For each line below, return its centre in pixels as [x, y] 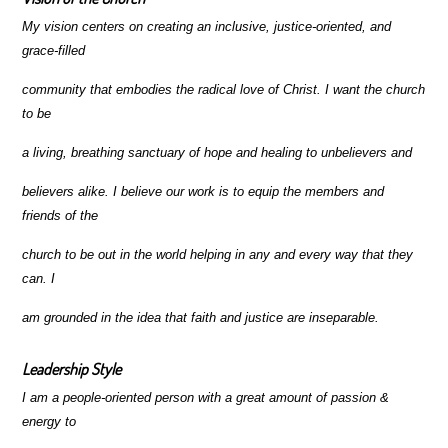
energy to [49, 421]
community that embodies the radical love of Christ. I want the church [224, 89]
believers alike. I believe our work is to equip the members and [203, 191]
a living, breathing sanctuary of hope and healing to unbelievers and [217, 152]
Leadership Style [72, 369]
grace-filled [54, 50]
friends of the [60, 215]
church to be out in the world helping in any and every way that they [218, 254]
